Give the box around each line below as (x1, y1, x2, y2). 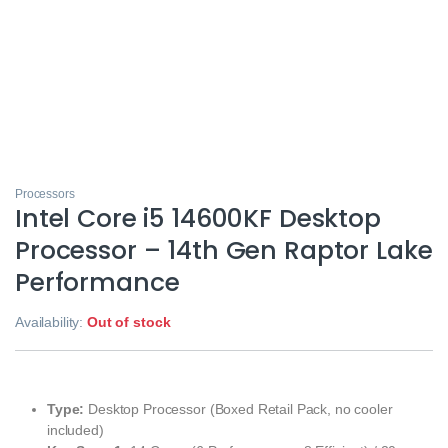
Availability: (15, 313, 88, 330)
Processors (15, 186, 75, 201)
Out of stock (87, 313, 171, 330)
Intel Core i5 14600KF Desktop (15, 200, 381, 236)
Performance (15, 264, 180, 300)
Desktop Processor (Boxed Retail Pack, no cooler (84, 400, 393, 417)
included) (47, 421, 104, 438)
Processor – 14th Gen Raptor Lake (15, 232, 433, 268)
